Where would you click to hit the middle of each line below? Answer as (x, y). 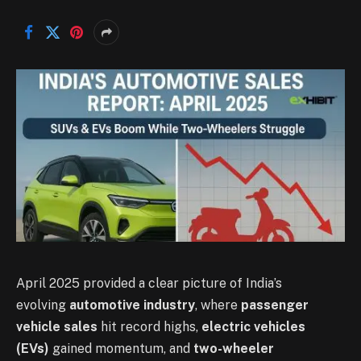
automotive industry (132, 305)
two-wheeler (234, 348)
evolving (43, 305)
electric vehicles (253, 326)
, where (218, 305)
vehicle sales (57, 326)
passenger (275, 305)
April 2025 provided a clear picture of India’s (149, 283)
